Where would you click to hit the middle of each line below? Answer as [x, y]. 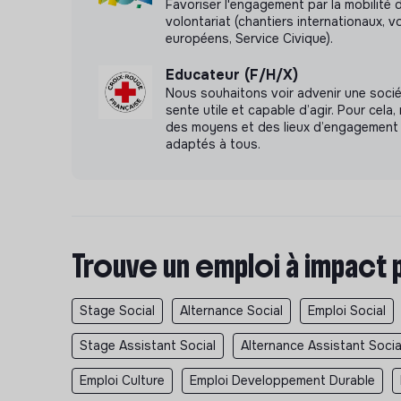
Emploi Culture [122, 381]
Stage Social [117, 311]
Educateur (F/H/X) [232, 75]
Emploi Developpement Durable [282, 381]
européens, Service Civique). [249, 39]
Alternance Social [231, 311]
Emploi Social [347, 311]
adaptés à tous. [213, 145]
